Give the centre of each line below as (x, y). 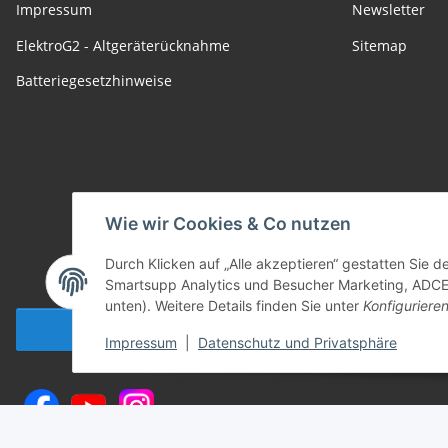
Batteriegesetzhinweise (94, 81)
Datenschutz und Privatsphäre (297, 343)
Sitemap (379, 45)
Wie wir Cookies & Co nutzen (228, 224)
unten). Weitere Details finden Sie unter (234, 306)
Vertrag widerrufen (168, 329)
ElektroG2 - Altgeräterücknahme (123, 45)
